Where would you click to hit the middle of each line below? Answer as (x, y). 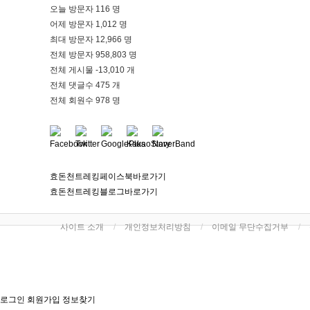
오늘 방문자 (73, 9)
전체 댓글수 (73, 85)
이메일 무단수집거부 (250, 227)
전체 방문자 (73, 55)
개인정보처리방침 (158, 227)
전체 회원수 (73, 100)
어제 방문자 (73, 24)
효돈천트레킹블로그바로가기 (104, 192)
